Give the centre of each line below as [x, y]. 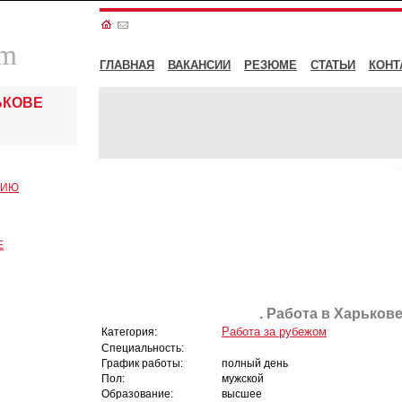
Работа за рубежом [274, 332]
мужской [243, 378]
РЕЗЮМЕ [271, 65]
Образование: [137, 393]
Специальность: [143, 348]
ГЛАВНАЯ [127, 65]
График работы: [142, 363]
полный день [255, 363]
